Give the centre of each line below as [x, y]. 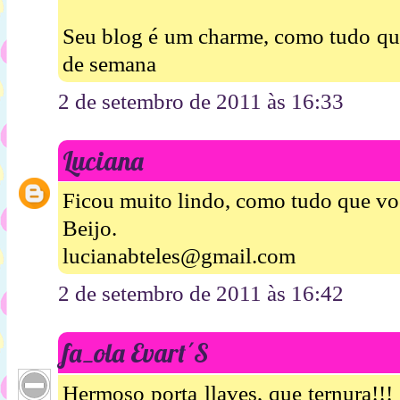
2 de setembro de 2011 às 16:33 [201, 101]
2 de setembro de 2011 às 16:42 [201, 294]
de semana [109, 63]
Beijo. [90, 229]
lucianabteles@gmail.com [179, 256]
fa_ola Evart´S [136, 353]
